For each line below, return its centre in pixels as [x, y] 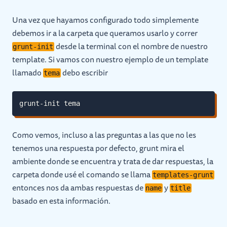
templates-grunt [183, 175]
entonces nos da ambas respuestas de [79, 187]
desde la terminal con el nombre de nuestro [131, 46]
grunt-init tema [50, 103]
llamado [28, 72]
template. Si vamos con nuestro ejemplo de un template [110, 59]
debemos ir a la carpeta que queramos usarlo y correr [105, 33]
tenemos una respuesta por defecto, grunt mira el [98, 148]
